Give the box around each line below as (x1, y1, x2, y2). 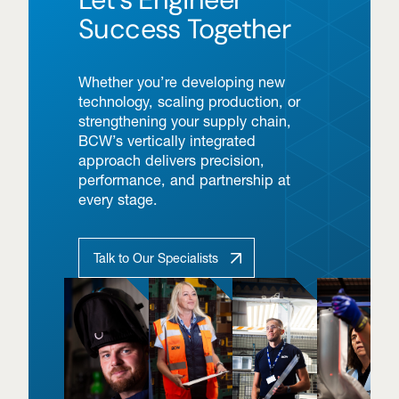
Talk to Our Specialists (94, 249, 218, 266)
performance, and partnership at (78, 171, 290, 190)
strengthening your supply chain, (78, 112, 291, 131)
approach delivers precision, (78, 151, 265, 170)
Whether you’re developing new (78, 73, 285, 92)
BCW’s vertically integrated (78, 132, 256, 151)
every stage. (78, 191, 158, 209)
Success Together (78, 12, 291, 47)
